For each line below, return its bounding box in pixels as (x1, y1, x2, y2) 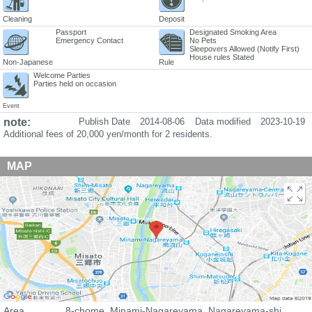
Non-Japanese (3, 57, 53, 66)
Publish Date (79, 116, 130, 127)
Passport (56, 27, 86, 36)
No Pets (189, 36, 217, 45)
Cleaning (3, 14, 32, 23)
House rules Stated (189, 52, 254, 61)
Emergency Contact (56, 36, 123, 45)
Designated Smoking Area (189, 27, 276, 36)
